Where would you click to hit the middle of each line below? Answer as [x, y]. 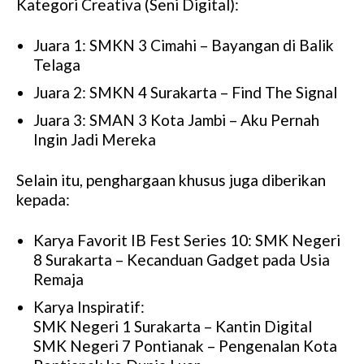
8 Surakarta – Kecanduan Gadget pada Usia [182, 260]
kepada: [43, 200]
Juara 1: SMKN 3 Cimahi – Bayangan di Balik [184, 45]
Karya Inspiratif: [89, 307]
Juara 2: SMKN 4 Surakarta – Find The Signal [185, 93]
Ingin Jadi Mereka [95, 140]
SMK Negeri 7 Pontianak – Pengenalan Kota [185, 346]
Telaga [57, 65]
